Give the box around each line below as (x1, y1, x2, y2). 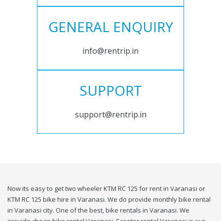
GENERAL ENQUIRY (48, 17, 173, 37)
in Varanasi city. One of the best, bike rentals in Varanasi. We (7, 206, 189, 215)
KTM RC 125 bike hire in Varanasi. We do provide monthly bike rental (7, 195, 211, 204)
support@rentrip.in (74, 109, 147, 120)
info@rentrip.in (82, 45, 139, 57)
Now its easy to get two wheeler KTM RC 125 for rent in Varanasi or (7, 184, 205, 193)
